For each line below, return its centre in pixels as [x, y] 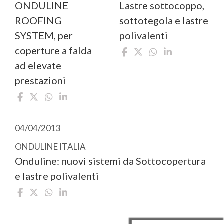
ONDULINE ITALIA [50, 147]
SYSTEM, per [44, 36]
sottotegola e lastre [164, 21]
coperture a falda [53, 51]
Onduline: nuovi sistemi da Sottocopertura [110, 161]
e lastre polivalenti [57, 176]
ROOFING [38, 21]
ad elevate [38, 66]
